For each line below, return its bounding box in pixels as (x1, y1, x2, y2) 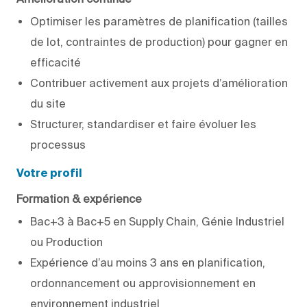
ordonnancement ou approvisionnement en (30, 276, 256, 289)
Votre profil (16, 168, 82, 180)
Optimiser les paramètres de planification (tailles (30, 14, 288, 27)
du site (30, 97, 66, 110)
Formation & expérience (16, 192, 142, 205)
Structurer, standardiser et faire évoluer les (30, 117, 256, 130)
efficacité (30, 56, 81, 69)
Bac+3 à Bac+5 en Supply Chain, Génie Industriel (30, 214, 284, 228)
